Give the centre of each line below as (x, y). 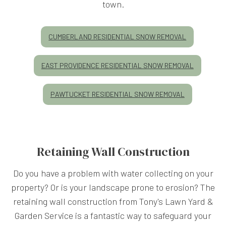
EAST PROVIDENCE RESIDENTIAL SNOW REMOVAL (117, 65)
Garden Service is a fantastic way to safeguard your (113, 215)
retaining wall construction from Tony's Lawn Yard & (113, 201)
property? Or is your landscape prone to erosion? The (113, 187)
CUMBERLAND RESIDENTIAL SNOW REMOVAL (118, 36)
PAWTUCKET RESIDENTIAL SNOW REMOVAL (117, 94)
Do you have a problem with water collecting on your (113, 173)
